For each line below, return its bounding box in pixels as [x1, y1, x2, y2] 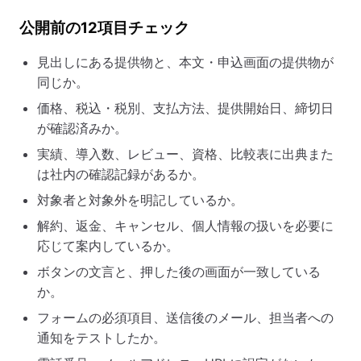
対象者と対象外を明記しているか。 [37, 192, 243, 209]
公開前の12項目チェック [19, 19, 189, 37]
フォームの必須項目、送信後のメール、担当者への [37, 309, 334, 326]
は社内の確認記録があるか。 [37, 166, 205, 183]
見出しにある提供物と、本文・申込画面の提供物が [37, 54, 334, 71]
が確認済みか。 [37, 120, 127, 137]
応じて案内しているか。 [37, 238, 179, 255]
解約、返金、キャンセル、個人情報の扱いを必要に [37, 218, 334, 234]
